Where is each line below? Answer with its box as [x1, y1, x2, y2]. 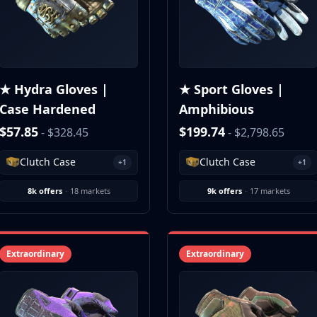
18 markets [69, 185, 110, 196]
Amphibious [179, 100, 254, 117]
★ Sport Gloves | [179, 80, 284, 98]
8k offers [27, 185, 62, 196]
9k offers [207, 185, 242, 196]
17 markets [249, 185, 290, 196]
